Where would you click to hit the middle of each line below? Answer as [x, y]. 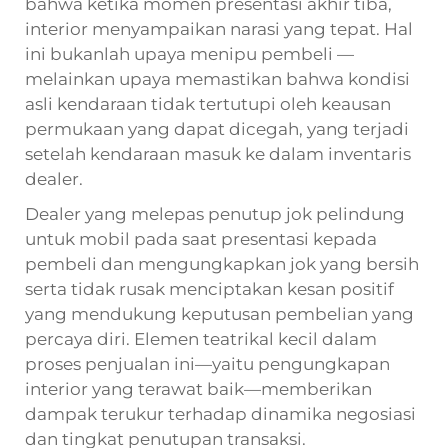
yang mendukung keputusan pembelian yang [219, 313]
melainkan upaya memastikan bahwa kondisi [217, 78]
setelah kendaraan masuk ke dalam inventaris [218, 153]
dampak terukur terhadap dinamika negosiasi [220, 413]
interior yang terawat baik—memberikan [198, 388]
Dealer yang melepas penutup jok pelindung [215, 213]
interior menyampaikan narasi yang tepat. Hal [219, 28]
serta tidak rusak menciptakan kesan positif [209, 288]
